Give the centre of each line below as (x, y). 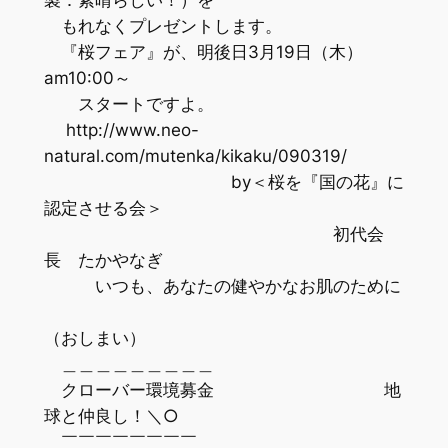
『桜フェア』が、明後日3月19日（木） (203, 51)
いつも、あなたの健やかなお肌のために (222, 285)
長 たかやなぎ (103, 259)
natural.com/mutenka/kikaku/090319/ (195, 155)
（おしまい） (94, 337)
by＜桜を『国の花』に (223, 181)
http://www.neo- (121, 129)
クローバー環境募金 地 (222, 389)
